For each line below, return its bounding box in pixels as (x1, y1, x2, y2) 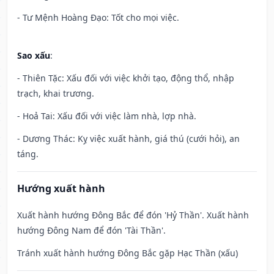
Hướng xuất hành (17, 182, 105, 196)
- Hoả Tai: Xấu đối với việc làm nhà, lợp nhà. (17, 110, 196, 122)
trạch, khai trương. (17, 87, 94, 100)
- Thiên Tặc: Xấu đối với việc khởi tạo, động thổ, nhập (17, 72, 234, 84)
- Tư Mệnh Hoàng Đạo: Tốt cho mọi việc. (17, 12, 179, 24)
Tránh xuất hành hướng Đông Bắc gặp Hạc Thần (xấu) (17, 247, 238, 259)
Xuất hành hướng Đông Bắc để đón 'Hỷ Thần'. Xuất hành (17, 209, 249, 221)
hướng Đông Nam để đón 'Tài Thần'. (17, 224, 166, 237)
